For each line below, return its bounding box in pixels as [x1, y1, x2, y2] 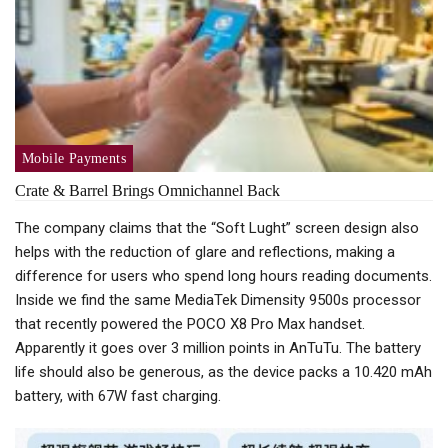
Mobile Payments [22, 150, 126, 166]
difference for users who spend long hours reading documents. [15, 266, 432, 285]
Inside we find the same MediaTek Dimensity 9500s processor [15, 290, 421, 309]
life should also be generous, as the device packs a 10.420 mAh [15, 362, 432, 381]
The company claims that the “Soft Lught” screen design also [15, 218, 419, 237]
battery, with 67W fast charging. [15, 386, 221, 405]
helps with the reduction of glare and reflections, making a [15, 242, 395, 261]
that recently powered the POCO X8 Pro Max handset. [15, 314, 365, 333]
